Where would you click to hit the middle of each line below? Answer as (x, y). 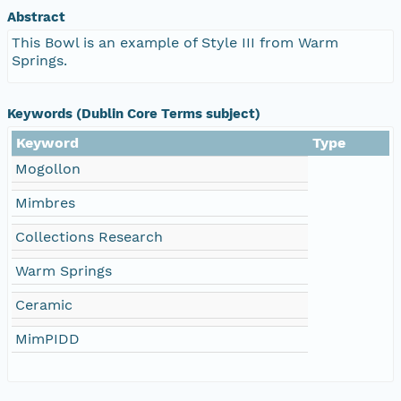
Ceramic (44, 304)
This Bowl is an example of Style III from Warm (175, 42)
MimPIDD (47, 338)
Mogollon (48, 168)
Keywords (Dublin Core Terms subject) (134, 113)
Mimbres (45, 202)
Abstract (36, 17)
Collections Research (89, 236)
